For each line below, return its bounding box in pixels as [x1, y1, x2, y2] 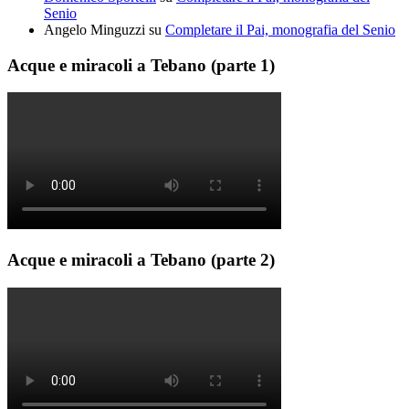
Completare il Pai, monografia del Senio [165, 22, 395, 38]
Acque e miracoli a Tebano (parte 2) [7, 250, 275, 270]
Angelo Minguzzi [44, 22, 145, 38]
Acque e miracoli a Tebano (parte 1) [7, 55, 275, 75]
